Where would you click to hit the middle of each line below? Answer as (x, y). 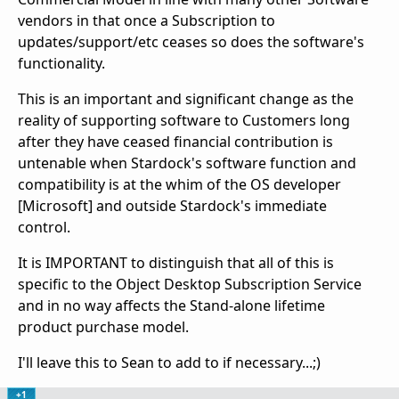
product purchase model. (103, 327)
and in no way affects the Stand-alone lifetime (171, 306)
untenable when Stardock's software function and (187, 163)
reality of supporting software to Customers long (184, 121)
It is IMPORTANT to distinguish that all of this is (176, 263)
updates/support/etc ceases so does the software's (191, 42)
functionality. (61, 64)
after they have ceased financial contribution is (175, 142)
